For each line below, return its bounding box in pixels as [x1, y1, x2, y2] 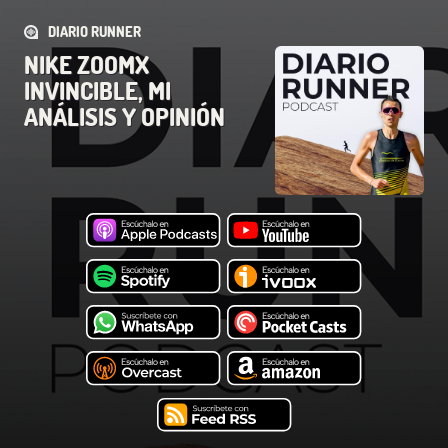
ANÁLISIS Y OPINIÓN [24, 101, 225, 132]
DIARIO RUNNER [48, 23, 141, 40]
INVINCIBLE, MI [24, 75, 171, 106]
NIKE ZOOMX [24, 49, 149, 80]
